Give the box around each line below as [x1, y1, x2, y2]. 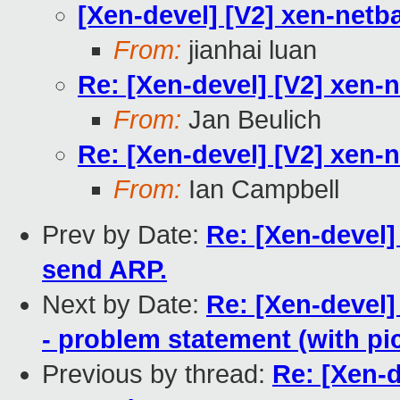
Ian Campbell [181, 175, 339, 204]
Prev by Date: [42, 221, 206, 250]
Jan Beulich [181, 105, 321, 135]
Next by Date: [42, 290, 206, 320]
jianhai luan [181, 36, 317, 65]
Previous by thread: [42, 360, 272, 389]
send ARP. [42, 255, 167, 285]
